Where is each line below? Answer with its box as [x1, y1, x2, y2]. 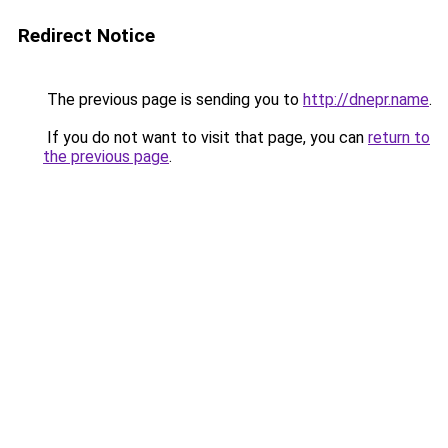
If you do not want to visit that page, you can [43, 128, 368, 147]
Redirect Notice [18, 24, 155, 47]
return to [368, 128, 430, 147]
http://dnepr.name [303, 90, 429, 109]
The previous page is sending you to [43, 90, 303, 109]
